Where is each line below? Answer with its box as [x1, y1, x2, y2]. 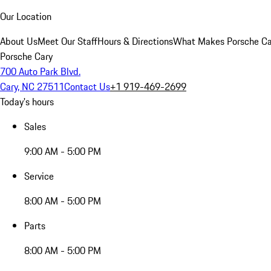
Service [24, 169, 54, 183]
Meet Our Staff [38, 34, 97, 48]
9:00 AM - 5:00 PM [24, 144, 101, 158]
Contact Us [64, 79, 110, 94]
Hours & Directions [97, 34, 173, 48]
